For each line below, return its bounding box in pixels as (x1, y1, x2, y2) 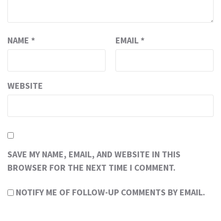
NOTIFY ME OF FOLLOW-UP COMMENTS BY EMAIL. (16, 186, 205, 198)
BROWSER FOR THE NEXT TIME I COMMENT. (7, 161, 176, 173)
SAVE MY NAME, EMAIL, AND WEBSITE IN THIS (7, 148, 181, 160)
